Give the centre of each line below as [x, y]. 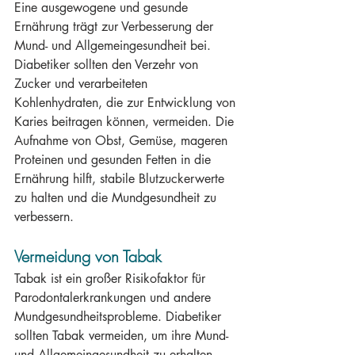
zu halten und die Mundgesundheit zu [117, 198]
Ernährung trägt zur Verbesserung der [116, 27]
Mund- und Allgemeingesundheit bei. [115, 46]
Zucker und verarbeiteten [83, 84]
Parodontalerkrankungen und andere [115, 298]
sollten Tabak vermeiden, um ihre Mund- [123, 336]
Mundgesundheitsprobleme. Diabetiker [120, 317]
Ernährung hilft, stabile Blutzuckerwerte [121, 179]
